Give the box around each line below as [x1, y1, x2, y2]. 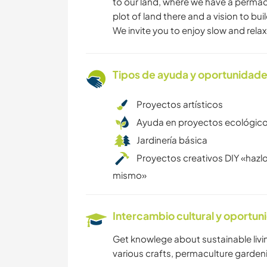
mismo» [113, 169, 147, 181]
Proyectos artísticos [136, 98, 223, 110]
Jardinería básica [136, 134, 207, 146]
